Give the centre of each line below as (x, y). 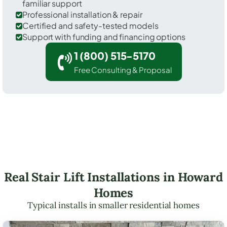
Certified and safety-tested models (90, 25)
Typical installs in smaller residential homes (113, 205)
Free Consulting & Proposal (123, 69)
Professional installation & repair (82, 14)
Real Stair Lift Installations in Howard (113, 177)
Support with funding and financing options (104, 36)
